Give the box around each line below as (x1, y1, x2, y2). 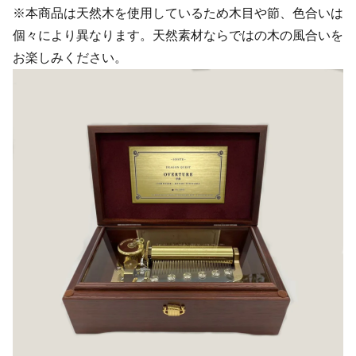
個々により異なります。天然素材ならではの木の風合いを (13, 29, 343, 43)
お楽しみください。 (13, 51, 127, 65)
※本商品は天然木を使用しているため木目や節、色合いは (13, 6, 343, 21)
